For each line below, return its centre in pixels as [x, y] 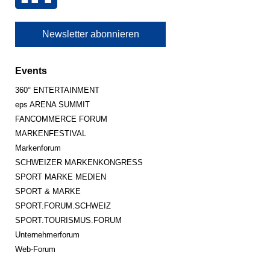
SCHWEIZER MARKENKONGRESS [79, 162]
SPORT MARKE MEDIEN [61, 177]
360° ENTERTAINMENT [57, 90]
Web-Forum [35, 249]
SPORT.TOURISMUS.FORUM [68, 220]
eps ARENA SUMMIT [52, 104]
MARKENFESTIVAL [51, 133]
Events [31, 71]
